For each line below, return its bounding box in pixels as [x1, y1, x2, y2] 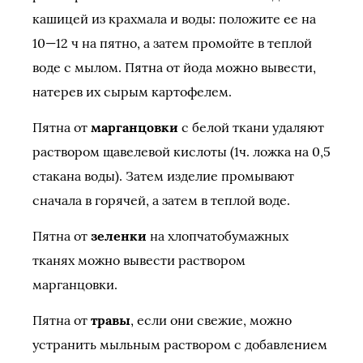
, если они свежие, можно [130, 312, 292, 328]
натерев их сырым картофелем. [32, 83, 232, 100]
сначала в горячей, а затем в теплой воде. [32, 192, 290, 208]
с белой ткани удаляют [178, 119, 324, 135]
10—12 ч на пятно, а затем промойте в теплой [32, 35, 312, 51]
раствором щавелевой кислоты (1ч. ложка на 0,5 [32, 143, 331, 160]
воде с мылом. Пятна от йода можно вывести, [32, 59, 316, 75]
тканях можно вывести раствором [32, 252, 246, 268]
